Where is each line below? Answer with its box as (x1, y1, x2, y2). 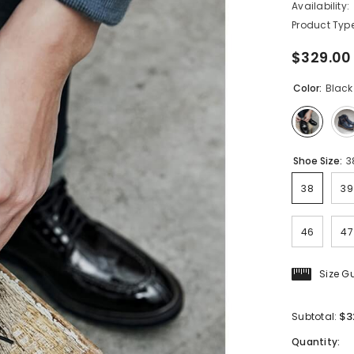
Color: (293, 81, 325, 95)
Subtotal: (292, 309, 340, 323)
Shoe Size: (293, 154, 345, 168)
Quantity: (292, 334, 341, 348)
